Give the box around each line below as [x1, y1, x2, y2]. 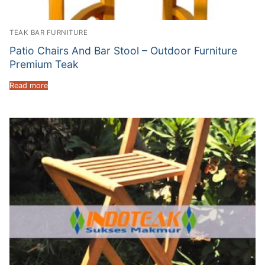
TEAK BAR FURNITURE [9, 28, 88, 37]
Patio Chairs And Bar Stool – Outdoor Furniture [9, 44, 237, 57]
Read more [9, 80, 48, 90]
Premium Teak [9, 57, 79, 70]
